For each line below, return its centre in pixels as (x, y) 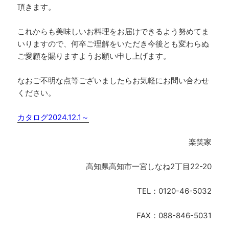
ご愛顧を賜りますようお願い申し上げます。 (94, 56)
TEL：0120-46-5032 (174, 191)
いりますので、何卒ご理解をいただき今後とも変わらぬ (113, 44)
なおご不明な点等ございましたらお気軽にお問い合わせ (113, 81)
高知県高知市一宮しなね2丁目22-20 (148, 167)
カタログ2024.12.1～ (53, 118)
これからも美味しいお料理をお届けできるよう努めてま (113, 32)
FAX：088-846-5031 (174, 216)
